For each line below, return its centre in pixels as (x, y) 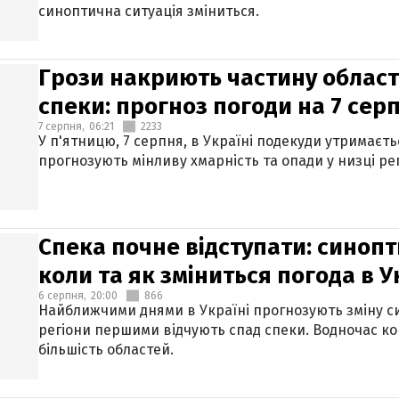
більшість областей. (106, 350)
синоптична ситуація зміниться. (149, 11)
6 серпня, (62, 296)
